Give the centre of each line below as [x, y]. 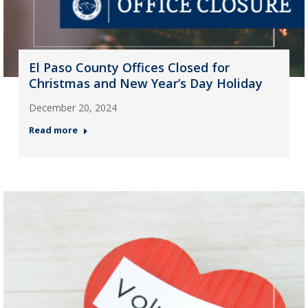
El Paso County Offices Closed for [129, 67]
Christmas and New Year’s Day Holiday [145, 83]
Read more [53, 130]
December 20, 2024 [73, 107]
